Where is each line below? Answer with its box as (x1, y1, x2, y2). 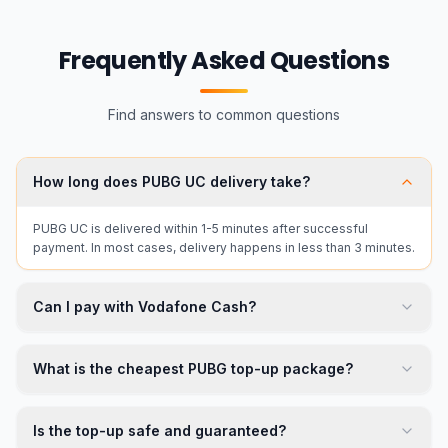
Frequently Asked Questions (58, 44, 390, 77)
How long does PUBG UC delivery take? (33, 173, 310, 190)
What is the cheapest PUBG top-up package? (33, 360, 353, 377)
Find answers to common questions (108, 106, 340, 123)
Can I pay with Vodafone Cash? (33, 298, 256, 315)
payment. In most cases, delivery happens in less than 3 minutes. (33, 240, 415, 255)
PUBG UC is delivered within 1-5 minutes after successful (33, 221, 368, 236)
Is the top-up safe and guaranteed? (33, 422, 286, 439)
